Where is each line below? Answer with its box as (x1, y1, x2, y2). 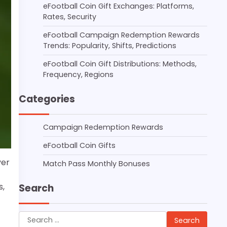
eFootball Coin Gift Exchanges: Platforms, (43, 1, 194, 11)
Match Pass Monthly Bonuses (43, 159, 150, 169)
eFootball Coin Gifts (43, 140, 116, 150)
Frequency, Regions (43, 69, 113, 80)
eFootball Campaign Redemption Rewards (43, 30, 200, 40)
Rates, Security (43, 12, 96, 22)
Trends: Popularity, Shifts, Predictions (43, 41, 176, 51)
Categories (19, 92, 75, 106)
